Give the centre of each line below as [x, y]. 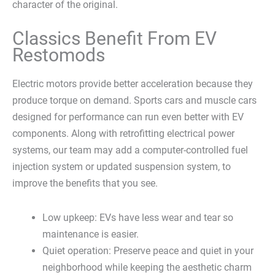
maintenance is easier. [91, 234]
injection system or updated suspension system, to [122, 167]
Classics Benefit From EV [114, 39]
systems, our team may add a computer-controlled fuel [130, 150]
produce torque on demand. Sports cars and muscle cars [134, 101]
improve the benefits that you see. [85, 184]
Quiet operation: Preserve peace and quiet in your [148, 251]
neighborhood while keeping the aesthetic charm [147, 268]
